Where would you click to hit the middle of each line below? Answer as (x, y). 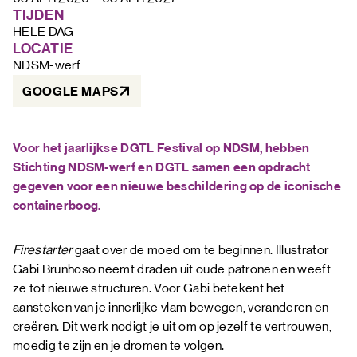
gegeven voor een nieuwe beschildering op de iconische (177, 186)
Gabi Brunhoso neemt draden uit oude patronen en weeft (172, 269)
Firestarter (43, 250)
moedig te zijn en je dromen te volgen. (121, 345)
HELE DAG (43, 31)
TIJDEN (39, 15)
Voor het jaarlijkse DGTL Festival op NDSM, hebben (161, 148)
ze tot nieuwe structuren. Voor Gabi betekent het (149, 288)
